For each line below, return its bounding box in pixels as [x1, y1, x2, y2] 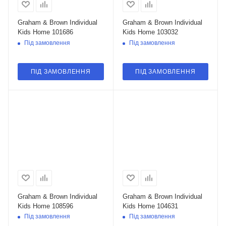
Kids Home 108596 [18, 202, 73, 210]
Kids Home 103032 [122, 28, 178, 36]
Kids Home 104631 [122, 202, 178, 210]
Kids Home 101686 [18, 28, 73, 36]
